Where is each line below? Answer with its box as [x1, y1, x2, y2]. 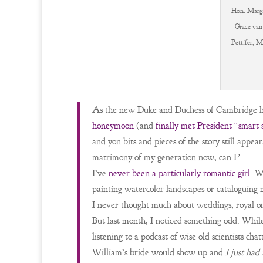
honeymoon [92, 120, 134, 131]
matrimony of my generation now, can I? [92, 151, 240, 163]
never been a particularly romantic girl [109, 167, 250, 179]
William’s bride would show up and [92, 247, 225, 258]
